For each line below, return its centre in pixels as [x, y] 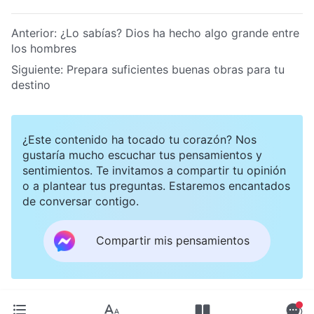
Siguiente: [39, 69]
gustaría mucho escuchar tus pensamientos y [142, 155]
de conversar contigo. [81, 201]
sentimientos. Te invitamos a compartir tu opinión [154, 170]
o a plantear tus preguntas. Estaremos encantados [156, 185]
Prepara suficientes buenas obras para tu [176, 69]
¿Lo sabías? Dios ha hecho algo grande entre [180, 33]
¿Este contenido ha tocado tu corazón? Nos [139, 139]
